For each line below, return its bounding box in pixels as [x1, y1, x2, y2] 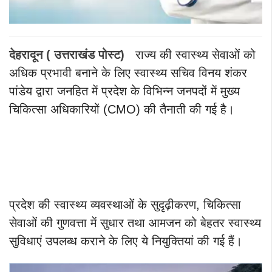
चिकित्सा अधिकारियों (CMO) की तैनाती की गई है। [9, 102, 234, 116]
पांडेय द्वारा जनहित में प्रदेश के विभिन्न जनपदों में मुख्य [9, 84, 240, 98]
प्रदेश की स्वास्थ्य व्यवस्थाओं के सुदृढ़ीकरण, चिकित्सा [9, 197, 241, 211]
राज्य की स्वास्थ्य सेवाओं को [135, 47, 256, 61]
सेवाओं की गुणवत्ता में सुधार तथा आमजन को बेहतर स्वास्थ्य [9, 216, 261, 229]
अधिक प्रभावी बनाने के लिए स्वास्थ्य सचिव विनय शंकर [9, 66, 247, 80]
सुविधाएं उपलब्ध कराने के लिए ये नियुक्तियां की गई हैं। [9, 234, 242, 248]
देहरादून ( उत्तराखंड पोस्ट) [9, 47, 124, 61]
